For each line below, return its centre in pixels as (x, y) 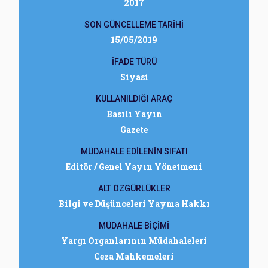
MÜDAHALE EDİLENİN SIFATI (134, 151)
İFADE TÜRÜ (134, 62)
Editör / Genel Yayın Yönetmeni (134, 167)
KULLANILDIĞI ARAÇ (134, 99)
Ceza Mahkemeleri (134, 256)
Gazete (134, 130)
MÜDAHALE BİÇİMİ (134, 226)
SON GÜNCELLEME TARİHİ (134, 25)
